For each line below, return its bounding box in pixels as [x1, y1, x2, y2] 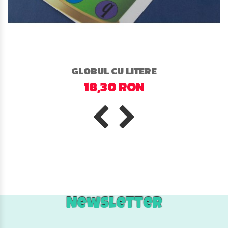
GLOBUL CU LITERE [71, 64, 157, 78]
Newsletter [66, 196, 162, 212]
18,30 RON [83, 78, 145, 96]
